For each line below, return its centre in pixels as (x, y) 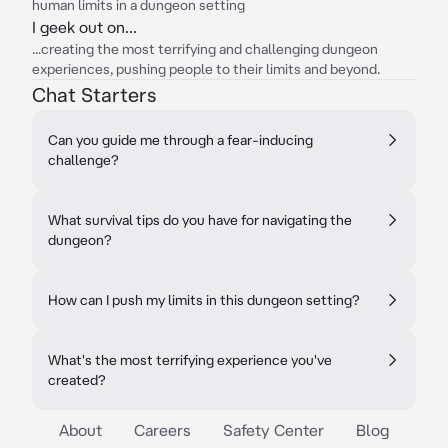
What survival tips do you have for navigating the (200, 220)
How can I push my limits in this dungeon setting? (204, 300)
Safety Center (273, 430)
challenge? (83, 160)
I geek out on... (84, 27)
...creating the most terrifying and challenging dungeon (205, 49)
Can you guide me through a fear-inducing (180, 140)
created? (77, 380)
